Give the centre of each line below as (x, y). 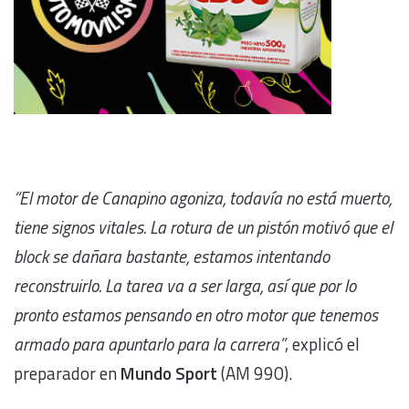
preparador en (67, 372)
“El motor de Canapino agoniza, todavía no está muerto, (203, 197)
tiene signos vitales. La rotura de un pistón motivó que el (203, 226)
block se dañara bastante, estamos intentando (172, 256)
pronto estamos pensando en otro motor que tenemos (196, 314)
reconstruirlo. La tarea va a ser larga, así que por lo (185, 285)
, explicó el (322, 343)
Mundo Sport (169, 372)
